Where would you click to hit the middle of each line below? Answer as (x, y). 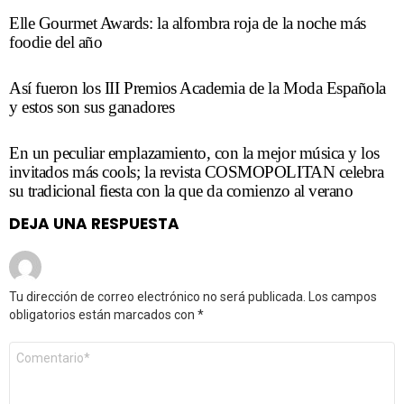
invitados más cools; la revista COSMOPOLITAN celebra (197, 172)
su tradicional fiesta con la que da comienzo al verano (181, 191)
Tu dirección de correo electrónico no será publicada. (157, 297)
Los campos (343, 297)
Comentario (48, 349)
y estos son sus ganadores (92, 106)
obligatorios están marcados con (103, 315)
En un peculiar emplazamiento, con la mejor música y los (194, 153)
